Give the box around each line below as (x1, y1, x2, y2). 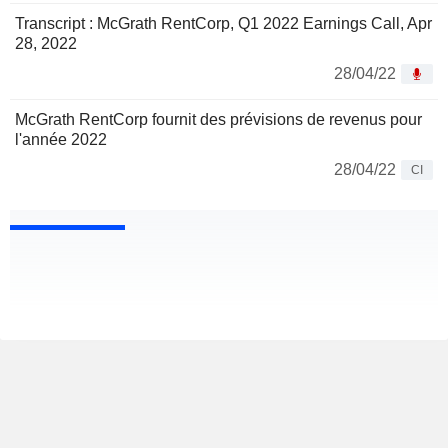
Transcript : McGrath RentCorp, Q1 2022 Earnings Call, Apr (15, 15, 432, 33)
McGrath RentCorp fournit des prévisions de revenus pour (15, 111, 422, 129)
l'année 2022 (15, 131, 107, 149)
